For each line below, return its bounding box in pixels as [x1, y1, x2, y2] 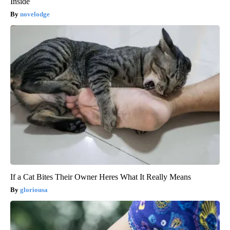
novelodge [20, 10, 50, 18]
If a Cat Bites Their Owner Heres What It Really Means [10, 172, 191, 182]
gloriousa [20, 186, 48, 194]
